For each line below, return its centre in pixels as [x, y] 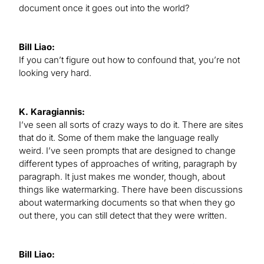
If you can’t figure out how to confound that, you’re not [129, 60]
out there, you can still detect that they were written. [123, 216]
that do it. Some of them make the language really [119, 138]
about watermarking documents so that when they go [127, 203]
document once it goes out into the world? [104, 8]
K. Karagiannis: [52, 112]
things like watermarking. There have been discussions [131, 190]
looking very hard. [55, 73]
